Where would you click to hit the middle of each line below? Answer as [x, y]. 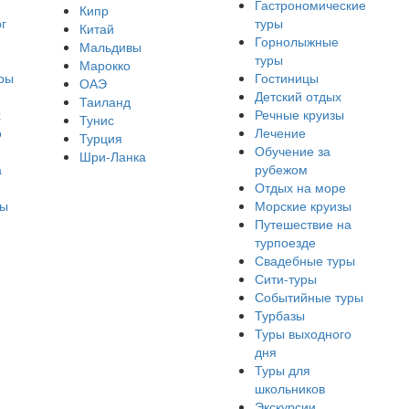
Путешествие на [303, 224]
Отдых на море [300, 187]
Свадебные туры [304, 260]
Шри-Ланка [113, 156]
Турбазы [279, 315]
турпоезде [285, 242]
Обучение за [292, 151]
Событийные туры [309, 297]
